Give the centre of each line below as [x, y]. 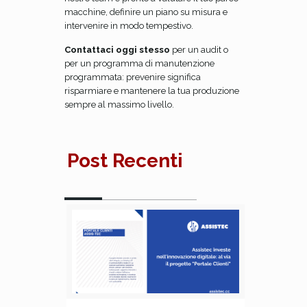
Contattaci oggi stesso [117, 50]
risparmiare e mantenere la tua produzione [152, 91]
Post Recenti [125, 161]
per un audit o [199, 50]
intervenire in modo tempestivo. [129, 26]
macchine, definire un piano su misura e [146, 12]
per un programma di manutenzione [139, 63]
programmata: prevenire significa [133, 77]
